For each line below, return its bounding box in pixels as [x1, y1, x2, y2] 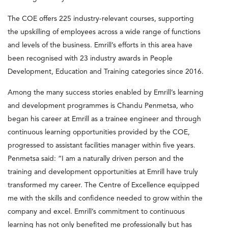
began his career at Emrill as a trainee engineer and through [8, 115, 201, 123]
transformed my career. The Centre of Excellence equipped [8, 181, 199, 189]
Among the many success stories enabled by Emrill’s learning [8, 89, 204, 96]
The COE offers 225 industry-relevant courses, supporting [8, 15, 194, 22]
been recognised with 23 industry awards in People [8, 54, 173, 62]
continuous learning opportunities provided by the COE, [8, 128, 190, 136]
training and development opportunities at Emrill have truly [8, 168, 198, 176]
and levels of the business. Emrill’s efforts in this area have [8, 41, 192, 49]
